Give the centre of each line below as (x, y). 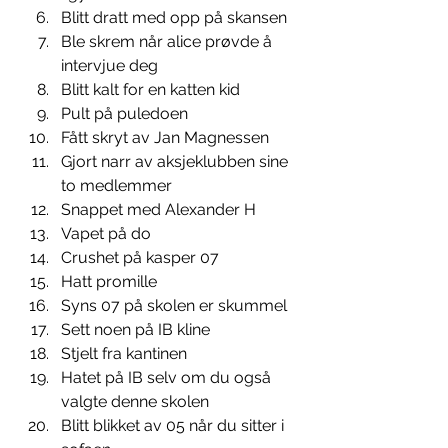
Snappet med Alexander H (158, 209)
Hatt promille (111, 281)
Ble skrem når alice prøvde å (168, 41)
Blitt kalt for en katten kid (152, 89)
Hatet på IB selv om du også (168, 377)
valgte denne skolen (137, 401)
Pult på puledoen (126, 113)
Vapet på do (106, 233)
